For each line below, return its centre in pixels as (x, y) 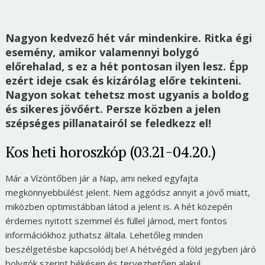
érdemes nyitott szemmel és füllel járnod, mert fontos (116, 221)
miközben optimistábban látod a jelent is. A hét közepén (119, 206)
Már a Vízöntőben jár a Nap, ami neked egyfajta (101, 178)
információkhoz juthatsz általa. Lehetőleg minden (104, 235)
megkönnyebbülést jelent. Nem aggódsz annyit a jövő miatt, (127, 192)
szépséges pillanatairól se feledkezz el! (108, 123)
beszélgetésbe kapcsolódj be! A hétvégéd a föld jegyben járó (130, 249)
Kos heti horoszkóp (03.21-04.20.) (110, 152)
